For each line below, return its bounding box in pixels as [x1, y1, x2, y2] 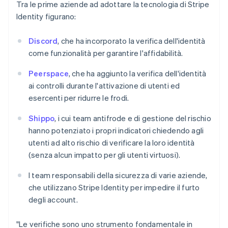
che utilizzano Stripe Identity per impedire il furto [28, 182, 200, 192]
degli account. [28, 194, 78, 205]
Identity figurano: [16, 11, 76, 21]
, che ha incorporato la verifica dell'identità [58, 36, 206, 46]
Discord [28, 36, 58, 46]
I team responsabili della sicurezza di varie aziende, [28, 170, 208, 180]
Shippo [28, 113, 55, 123]
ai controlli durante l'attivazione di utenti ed [28, 80, 180, 91]
